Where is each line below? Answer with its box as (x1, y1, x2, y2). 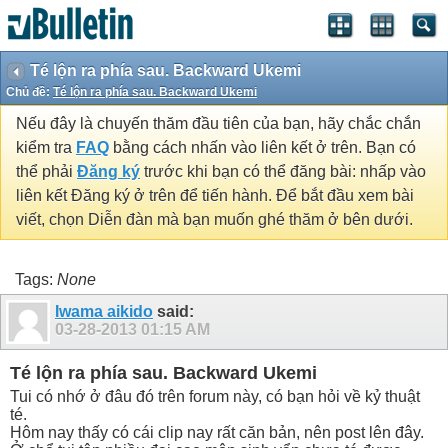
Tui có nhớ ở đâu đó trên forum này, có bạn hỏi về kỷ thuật (10, 387, 420, 405)
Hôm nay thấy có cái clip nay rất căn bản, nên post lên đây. (10, 423, 424, 441)
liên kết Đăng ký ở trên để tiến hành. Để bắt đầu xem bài (16, 187, 414, 205)
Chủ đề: (6, 85, 53, 99)
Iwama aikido (55, 302, 153, 320)
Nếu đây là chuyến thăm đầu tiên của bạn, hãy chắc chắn (16, 115, 421, 133)
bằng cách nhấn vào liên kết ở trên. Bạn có (109, 139, 416, 157)
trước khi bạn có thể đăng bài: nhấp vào (140, 163, 426, 181)
